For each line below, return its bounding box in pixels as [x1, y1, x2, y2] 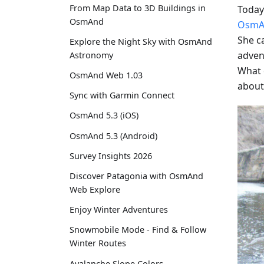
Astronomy [70, 49, 113, 61]
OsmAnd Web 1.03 [70, 70, 143, 81]
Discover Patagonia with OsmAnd [70, 170, 203, 182]
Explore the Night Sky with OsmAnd [70, 35, 212, 47]
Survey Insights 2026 [70, 150, 152, 161]
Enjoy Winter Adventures [70, 204, 168, 216]
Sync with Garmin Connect [70, 90, 174, 101]
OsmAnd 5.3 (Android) [70, 130, 157, 141]
